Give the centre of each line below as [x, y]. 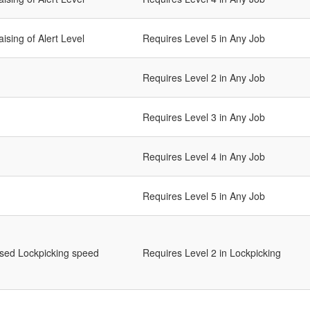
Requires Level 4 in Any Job [204, 157]
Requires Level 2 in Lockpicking [212, 253]
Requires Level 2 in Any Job [204, 78]
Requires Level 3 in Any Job [204, 117]
